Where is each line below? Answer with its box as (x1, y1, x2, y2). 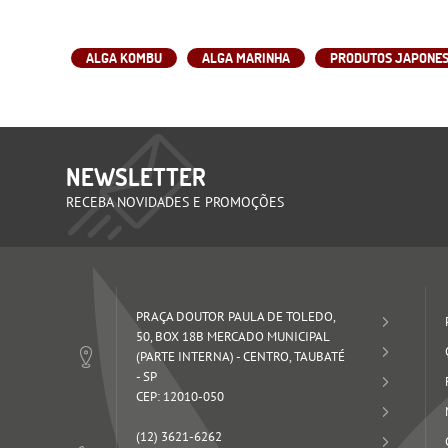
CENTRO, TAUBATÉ (243, 347, 346, 365)
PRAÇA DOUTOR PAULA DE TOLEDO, (136, 307, 336, 325)
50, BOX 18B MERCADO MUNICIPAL (136, 327, 330, 345)
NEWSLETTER (66, 161, 207, 192)
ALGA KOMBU (86, 48, 163, 67)
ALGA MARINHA (202, 48, 291, 67)
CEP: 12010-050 (136, 387, 225, 405)
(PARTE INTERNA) (136, 347, 235, 365)
